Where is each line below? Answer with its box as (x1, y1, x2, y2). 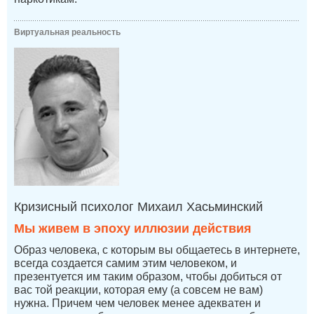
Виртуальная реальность (14, 27, 121, 38)
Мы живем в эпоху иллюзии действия (14, 221, 252, 235)
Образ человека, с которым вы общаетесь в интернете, (14, 243, 300, 256)
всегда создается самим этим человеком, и (14, 257, 237, 269)
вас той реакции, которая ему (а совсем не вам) (14, 283, 263, 296)
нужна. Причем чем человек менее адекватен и (14, 296, 261, 309)
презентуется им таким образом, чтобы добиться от (14, 270, 282, 282)
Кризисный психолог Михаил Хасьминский (14, 199, 263, 214)
